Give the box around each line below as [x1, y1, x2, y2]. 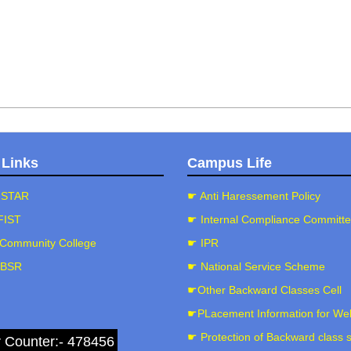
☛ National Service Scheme [187, 260, 325, 273]
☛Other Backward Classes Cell [187, 284, 342, 296]
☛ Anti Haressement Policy [187, 190, 320, 202]
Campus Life [187, 155, 272, 171]
